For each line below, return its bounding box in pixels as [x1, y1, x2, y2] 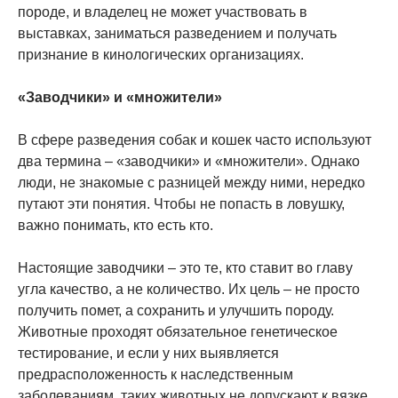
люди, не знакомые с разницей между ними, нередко [18, 174, 365, 190]
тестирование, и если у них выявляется [18, 345, 279, 361]
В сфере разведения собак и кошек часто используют [18, 131, 371, 147]
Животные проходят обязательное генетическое [18, 323, 338, 339]
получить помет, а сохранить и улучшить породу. [18, 302, 334, 318]
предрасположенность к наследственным [18, 366, 293, 382]
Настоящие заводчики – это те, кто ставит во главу [18, 259, 353, 275]
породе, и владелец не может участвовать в [18, 4, 307, 20]
